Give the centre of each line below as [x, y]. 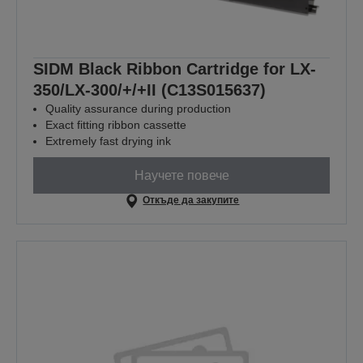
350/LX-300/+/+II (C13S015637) [149, 90]
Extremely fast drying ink [108, 141]
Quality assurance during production [138, 109]
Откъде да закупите [191, 201]
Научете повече [181, 175]
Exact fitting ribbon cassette [116, 125]
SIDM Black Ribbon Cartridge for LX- [175, 69]
